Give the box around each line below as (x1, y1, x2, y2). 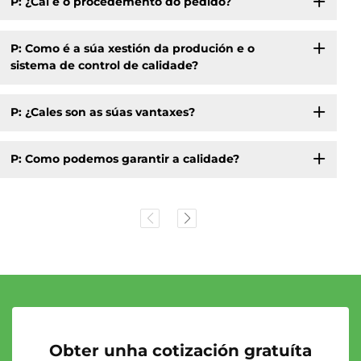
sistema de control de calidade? (10, 58, 198, 73)
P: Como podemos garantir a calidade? (10, 151, 239, 167)
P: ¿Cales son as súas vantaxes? (10, 105, 195, 120)
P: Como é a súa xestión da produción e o (10, 41, 255, 56)
